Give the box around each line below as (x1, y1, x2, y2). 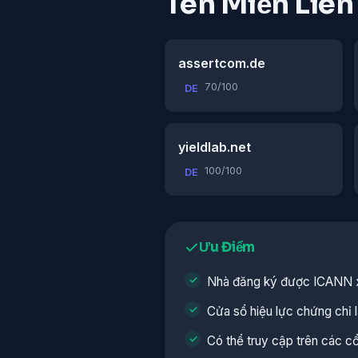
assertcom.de (178, 55, 265, 72)
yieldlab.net (178, 139, 251, 156)
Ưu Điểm (199, 239, 256, 257)
